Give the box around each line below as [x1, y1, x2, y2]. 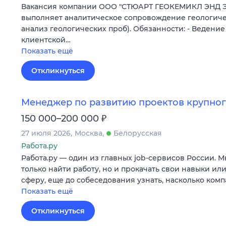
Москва [75, 129, 102, 138]
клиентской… [21, 35, 71, 44]
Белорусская [114, 129, 162, 138]
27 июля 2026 [21, 129, 71, 138]
